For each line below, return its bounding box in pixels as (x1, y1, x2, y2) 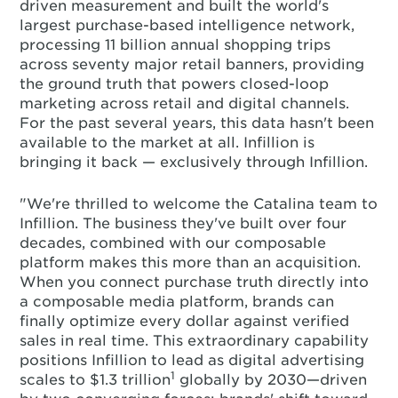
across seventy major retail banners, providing (20, 56, 365, 73)
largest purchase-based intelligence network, (20, 17, 355, 34)
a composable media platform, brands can (20, 293, 335, 310)
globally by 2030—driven (175, 371, 368, 388)
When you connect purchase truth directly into (20, 274, 370, 291)
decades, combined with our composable (20, 235, 327, 251)
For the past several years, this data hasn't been (20, 115, 375, 131)
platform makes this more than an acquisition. (20, 254, 362, 271)
